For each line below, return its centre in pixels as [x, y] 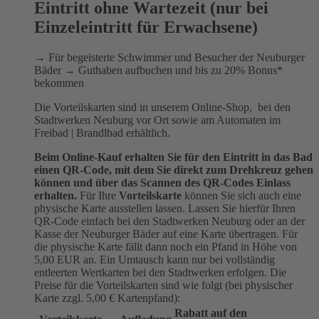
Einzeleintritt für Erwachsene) [146, 27]
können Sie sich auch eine [241, 195]
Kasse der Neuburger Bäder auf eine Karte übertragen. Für [166, 234]
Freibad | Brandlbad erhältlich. [102, 132]
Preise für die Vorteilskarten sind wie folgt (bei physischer [163, 285]
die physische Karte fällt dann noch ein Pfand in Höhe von [166, 246]
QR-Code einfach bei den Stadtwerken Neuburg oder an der [169, 221]
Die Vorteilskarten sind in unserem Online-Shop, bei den [162, 107]
